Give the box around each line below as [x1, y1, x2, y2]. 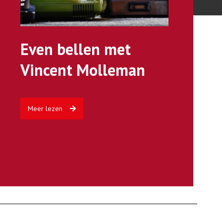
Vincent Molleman [20, 59, 145, 80]
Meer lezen [27, 104, 62, 113]
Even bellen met [20, 39, 131, 59]
